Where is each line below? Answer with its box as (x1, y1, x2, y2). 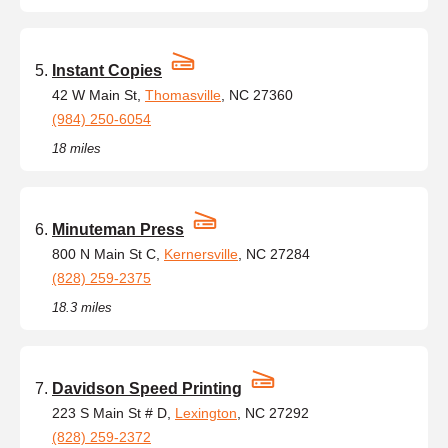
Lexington (175, 404, 237, 421)
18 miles (52, 140, 101, 156)
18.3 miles (52, 299, 112, 315)
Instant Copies (52, 61, 162, 79)
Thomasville (145, 86, 221, 103)
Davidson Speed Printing (52, 379, 242, 397)
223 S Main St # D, (52, 404, 175, 421)
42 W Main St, (52, 86, 145, 103)
